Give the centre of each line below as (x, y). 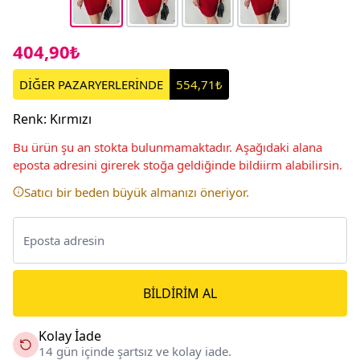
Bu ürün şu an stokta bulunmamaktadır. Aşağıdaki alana (168, 147)
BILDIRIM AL (180, 293)
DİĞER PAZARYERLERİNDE (91, 84)
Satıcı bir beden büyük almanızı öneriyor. (137, 192)
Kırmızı (71, 119)
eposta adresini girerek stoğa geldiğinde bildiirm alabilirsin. (178, 164)
